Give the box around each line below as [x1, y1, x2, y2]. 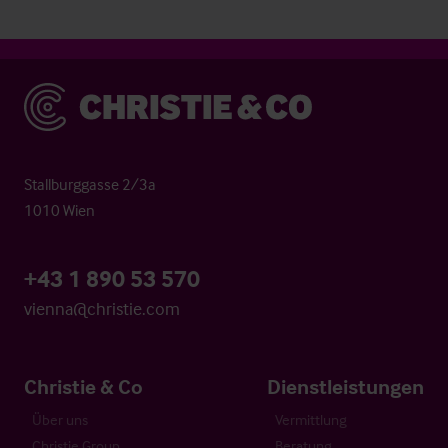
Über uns [32, 409, 88, 429]
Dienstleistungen [267, 372, 424, 399]
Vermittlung [275, 409, 347, 429]
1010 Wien [24, 199, 95, 220]
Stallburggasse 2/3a [24, 173, 156, 194]
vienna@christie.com [24, 296, 180, 320]
